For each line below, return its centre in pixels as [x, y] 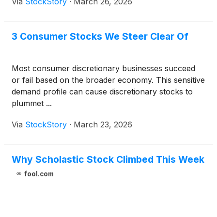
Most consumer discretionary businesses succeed [103, 68]
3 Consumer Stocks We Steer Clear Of [100, 36]
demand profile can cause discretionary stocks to [102, 92]
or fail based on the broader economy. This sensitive [108, 80]
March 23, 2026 [103, 124]
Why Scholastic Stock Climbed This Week [108, 159]
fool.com [39, 174]
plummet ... [32, 103]
